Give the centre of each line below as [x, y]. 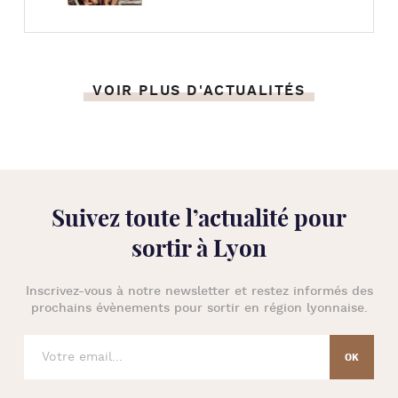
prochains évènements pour [119, 308]
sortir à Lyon [199, 248]
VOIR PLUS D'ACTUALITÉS [199, 91]
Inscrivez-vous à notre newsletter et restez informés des [199, 291]
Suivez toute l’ [125, 218]
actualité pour [272, 218]
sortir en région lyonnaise [285, 308]
